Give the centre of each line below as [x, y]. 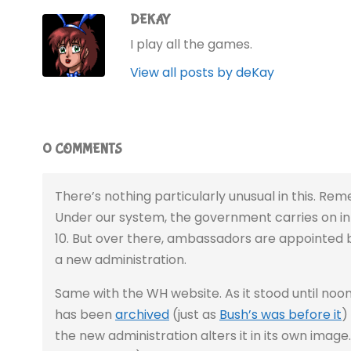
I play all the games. [191, 44]
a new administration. [121, 260]
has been [85, 315]
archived [142, 315]
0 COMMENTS [82, 149]
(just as [194, 315]
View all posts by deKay [202, 72]
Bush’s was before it [280, 315]
